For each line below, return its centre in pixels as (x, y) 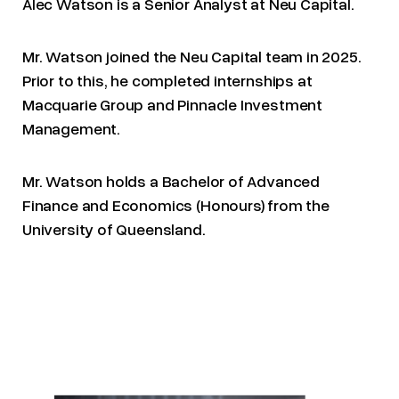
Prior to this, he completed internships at (167, 81)
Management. (72, 129)
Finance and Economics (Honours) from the (176, 205)
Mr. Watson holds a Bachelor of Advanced (171, 181)
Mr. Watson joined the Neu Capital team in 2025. (192, 57)
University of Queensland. (114, 229)
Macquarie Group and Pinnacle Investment (172, 105)
